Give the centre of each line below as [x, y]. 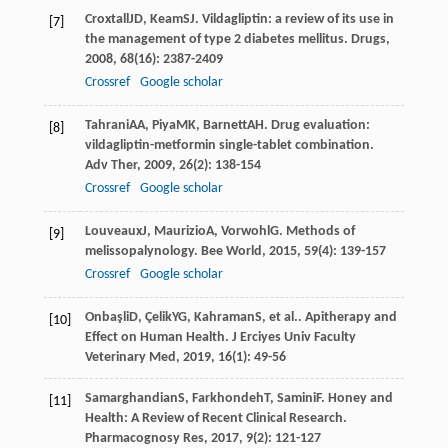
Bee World [231, 251]
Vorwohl [245, 231]
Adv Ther [110, 165]
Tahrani [106, 125]
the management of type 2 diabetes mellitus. [217, 39]
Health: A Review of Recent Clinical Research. [215, 418]
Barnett [224, 125]
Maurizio [179, 231]
